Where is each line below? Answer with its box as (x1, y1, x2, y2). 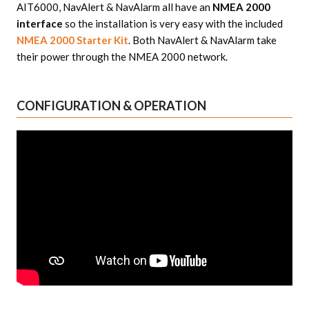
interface (16, 17, 63, 30)
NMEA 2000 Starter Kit (16, 34, 128, 47)
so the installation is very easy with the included (62, 17, 283, 30)
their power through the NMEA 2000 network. (16, 50, 228, 63)
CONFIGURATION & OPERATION (16, 98, 206, 114)
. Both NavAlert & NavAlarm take (128, 34, 277, 47)
